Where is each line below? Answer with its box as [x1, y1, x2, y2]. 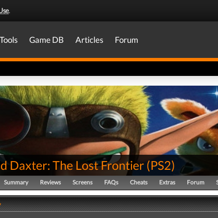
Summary [4, 179, 28, 186]
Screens [73, 179, 92, 186]
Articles [75, 35, 103, 45]
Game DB [29, 35, 64, 45]
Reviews [40, 179, 61, 186]
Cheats [130, 179, 147, 186]
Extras [159, 179, 175, 186]
